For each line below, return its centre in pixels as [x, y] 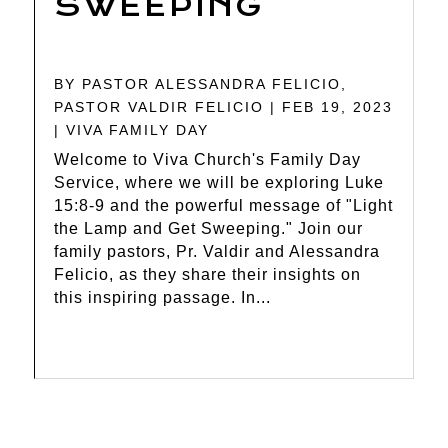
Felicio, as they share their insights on [208, 275]
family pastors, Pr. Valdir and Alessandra [217, 252]
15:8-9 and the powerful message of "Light [224, 206]
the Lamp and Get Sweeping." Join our [209, 229]
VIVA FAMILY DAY [138, 130]
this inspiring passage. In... [163, 298]
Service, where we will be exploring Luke [219, 183]
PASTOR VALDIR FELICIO [159, 107]
